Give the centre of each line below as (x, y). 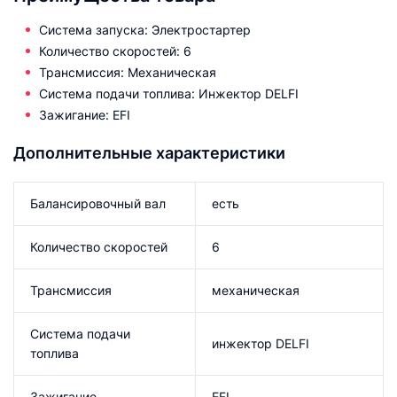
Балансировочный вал (98, 203)
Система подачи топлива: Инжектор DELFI (169, 93)
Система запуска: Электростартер (145, 30)
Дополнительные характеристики (149, 153)
